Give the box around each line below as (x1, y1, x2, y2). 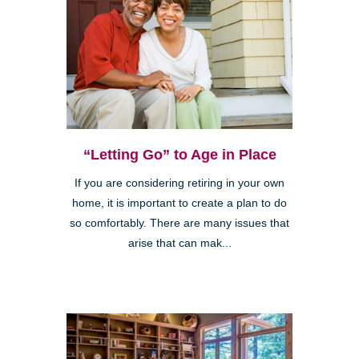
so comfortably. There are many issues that (70, 216, 289, 229)
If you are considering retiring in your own (75, 176, 284, 189)
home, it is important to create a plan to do (72, 196, 287, 209)
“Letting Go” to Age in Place (83, 146, 276, 163)
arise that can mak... (127, 236, 232, 249)
